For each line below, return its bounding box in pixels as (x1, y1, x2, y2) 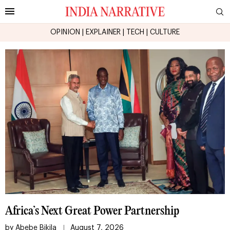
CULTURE (150, 28, 180, 36)
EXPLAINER (86, 28, 121, 36)
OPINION (50, 28, 80, 36)
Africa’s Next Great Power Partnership (5, 206, 179, 218)
